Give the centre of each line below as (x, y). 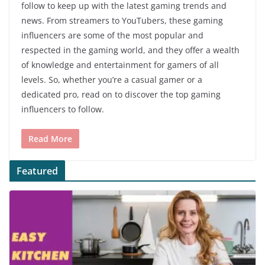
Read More (50, 139)
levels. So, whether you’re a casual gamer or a (112, 80)
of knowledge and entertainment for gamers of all (120, 65)
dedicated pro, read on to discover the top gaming (121, 95)
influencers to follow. (63, 109)
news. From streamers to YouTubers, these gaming (122, 21)
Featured (38, 171)
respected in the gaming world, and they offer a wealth (130, 50)
